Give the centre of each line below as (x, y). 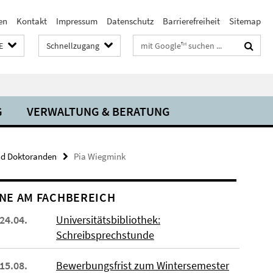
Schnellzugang (73, 46)
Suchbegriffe (158, 43)
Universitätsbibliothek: (108, 220)
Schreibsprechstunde (105, 235)
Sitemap (245, 21)
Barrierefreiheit (191, 21)
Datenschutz (130, 21)
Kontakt (32, 21)
